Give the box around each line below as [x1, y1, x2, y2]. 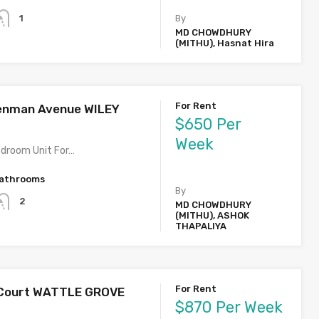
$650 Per [175, 114, 242, 134]
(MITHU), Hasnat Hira [175, 37, 275, 48]
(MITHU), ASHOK [175, 210, 250, 221]
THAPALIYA [175, 221, 227, 232]
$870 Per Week [175, 298, 283, 318]
